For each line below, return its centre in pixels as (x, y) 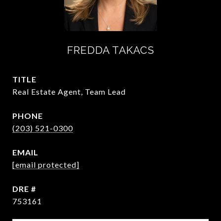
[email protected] (46, 165)
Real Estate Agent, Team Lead (69, 92)
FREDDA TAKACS (110, 50)
